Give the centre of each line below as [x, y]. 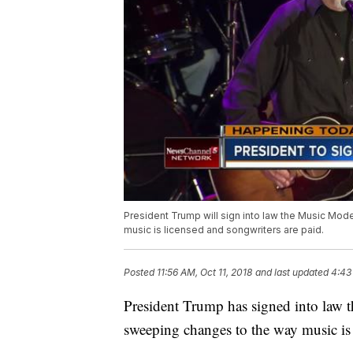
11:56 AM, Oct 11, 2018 [204, 273]
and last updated [292, 273]
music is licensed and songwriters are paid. [224, 230]
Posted [140, 273]
